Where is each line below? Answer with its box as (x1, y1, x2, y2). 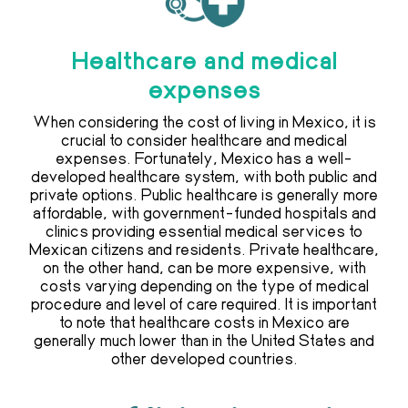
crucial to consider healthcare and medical (61, 129, 347, 150)
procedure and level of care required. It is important (31, 293, 377, 314)
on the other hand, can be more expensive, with (42, 257, 366, 278)
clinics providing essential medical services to (46, 220, 362, 241)
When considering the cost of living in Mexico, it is (32, 111, 376, 132)
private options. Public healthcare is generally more (30, 184, 378, 205)
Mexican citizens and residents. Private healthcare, (29, 239, 379, 260)
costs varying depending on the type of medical (39, 275, 369, 296)
